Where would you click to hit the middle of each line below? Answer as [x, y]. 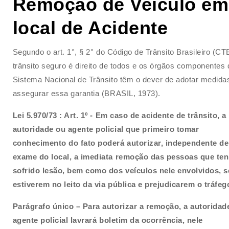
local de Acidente [90, 28]
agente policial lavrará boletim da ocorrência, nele [108, 220]
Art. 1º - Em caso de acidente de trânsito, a [145, 115]
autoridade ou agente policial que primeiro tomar [106, 129]
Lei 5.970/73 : [38, 115]
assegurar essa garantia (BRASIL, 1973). [86, 93]
